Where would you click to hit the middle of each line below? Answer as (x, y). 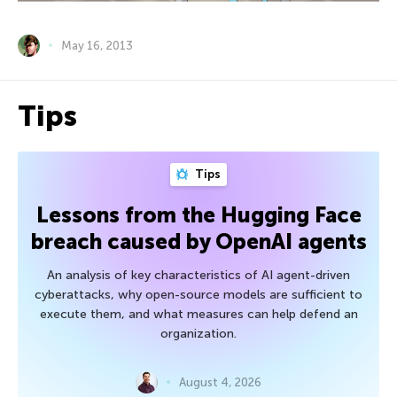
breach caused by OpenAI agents (198, 241)
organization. (198, 333)
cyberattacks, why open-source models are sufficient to (198, 294)
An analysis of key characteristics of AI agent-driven (198, 275)
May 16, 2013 (97, 45)
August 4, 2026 (220, 382)
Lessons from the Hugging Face (198, 214)
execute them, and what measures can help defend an (198, 314)
